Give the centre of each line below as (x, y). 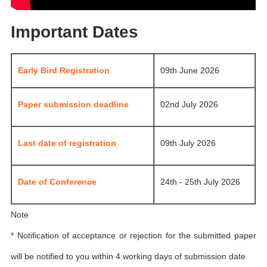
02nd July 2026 (190, 105)
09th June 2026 (190, 71)
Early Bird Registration (64, 71)
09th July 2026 (188, 143)
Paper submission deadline (74, 105)
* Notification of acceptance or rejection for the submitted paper (133, 236)
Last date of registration (67, 143)
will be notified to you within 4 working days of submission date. (130, 257)
